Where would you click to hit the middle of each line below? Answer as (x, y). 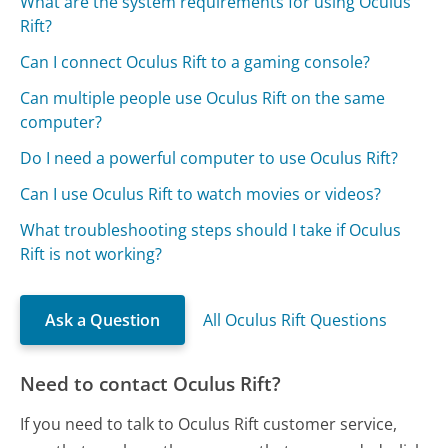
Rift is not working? (91, 254)
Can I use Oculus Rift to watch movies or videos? (201, 194)
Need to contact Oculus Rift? (151, 384)
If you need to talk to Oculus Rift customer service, (209, 423)
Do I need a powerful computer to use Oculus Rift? (209, 158)
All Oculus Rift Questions (295, 320)
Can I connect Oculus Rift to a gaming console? (195, 62)
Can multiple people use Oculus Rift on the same (203, 98)
